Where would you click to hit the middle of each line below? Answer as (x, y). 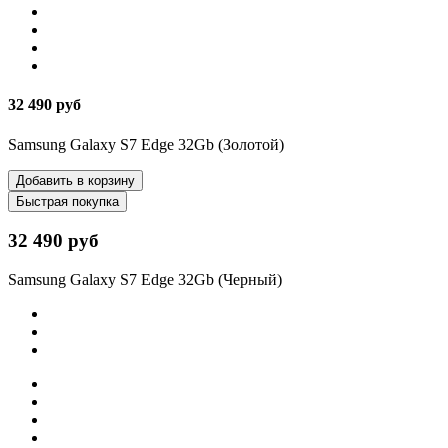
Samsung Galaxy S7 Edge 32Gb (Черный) (145, 279)
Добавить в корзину (75, 180)
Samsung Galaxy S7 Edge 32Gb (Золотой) (146, 144)
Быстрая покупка (67, 201)
